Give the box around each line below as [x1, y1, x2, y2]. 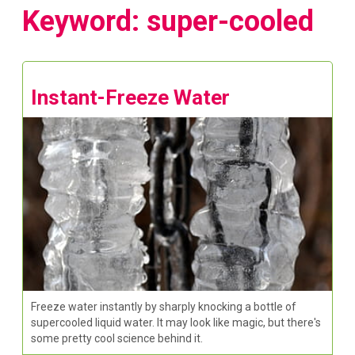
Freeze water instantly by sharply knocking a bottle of [31, 300, 297, 313]
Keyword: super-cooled [22, 4, 315, 38]
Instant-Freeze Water [31, 85, 231, 109]
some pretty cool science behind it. [31, 331, 204, 345]
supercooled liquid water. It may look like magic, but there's [31, 315, 322, 329]
